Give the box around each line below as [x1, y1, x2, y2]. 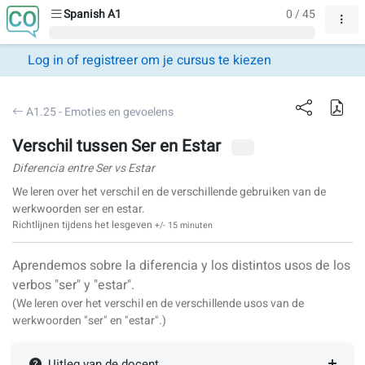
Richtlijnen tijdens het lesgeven [12, 217, 155, 232]
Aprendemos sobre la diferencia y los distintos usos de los [12, 255, 350, 275]
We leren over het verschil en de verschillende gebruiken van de [12, 182, 326, 200]
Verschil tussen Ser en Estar [12, 134, 225, 160]
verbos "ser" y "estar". [12, 275, 134, 295]
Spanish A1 [64, 6, 121, 24]
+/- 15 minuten [155, 218, 213, 232]
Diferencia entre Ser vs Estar [12, 159, 155, 177]
